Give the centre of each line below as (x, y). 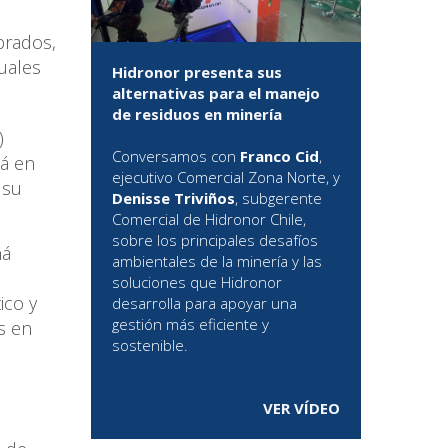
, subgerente (278, 198)
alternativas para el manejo (216, 93)
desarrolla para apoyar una (204, 303)
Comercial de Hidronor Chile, (209, 219)
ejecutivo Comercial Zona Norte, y (226, 177)
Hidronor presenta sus (197, 72)
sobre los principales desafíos (215, 240)
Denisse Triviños (173, 198)
